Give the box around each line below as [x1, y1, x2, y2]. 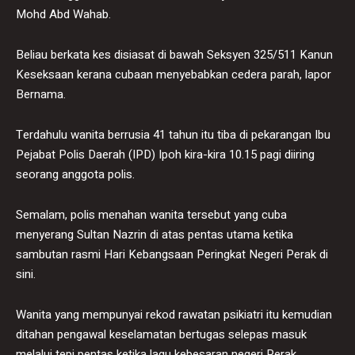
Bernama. [16, 85, 66, 103]
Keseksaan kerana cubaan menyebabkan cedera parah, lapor [16, 65, 331, 83]
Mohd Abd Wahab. [16, 5, 111, 23]
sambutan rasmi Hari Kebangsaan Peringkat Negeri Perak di [16, 245, 328, 263]
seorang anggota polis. [16, 165, 135, 183]
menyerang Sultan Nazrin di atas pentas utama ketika [16, 225, 293, 243]
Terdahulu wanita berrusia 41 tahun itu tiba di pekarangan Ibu [16, 125, 330, 143]
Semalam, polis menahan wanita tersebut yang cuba [16, 205, 287, 223]
